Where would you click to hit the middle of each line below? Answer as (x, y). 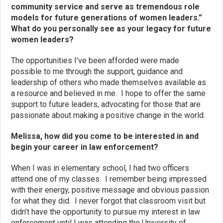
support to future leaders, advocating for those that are (106, 104)
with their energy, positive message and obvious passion (110, 190)
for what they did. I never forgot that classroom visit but (109, 201)
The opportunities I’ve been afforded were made (95, 60)
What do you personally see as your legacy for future (111, 28)
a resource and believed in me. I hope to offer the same (109, 93)
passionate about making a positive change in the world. (108, 115)
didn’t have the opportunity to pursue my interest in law (106, 212)
